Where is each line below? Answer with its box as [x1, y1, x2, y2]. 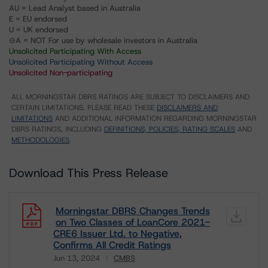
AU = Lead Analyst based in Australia [9, 3, 141, 13]
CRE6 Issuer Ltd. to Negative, [53, 227, 182, 240]
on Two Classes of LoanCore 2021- [56, 216, 210, 229]
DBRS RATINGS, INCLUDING [11, 124, 104, 134]
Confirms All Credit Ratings [53, 239, 171, 251]
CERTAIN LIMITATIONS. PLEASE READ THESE [11, 103, 157, 112]
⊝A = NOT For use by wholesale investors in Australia [9, 35, 197, 45]
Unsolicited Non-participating [9, 68, 112, 78]
